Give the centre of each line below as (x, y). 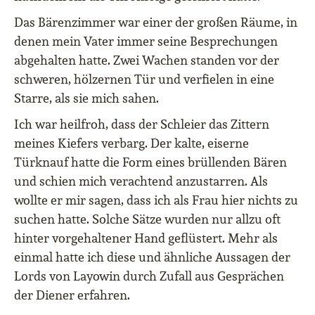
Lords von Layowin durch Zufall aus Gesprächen (149, 276)
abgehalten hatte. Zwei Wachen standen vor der (147, 60)
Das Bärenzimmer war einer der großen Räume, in (156, 22)
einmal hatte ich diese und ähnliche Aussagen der (152, 257)
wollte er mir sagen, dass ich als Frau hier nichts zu (156, 200)
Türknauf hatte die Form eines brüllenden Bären (150, 162)
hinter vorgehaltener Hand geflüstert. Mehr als (146, 238)
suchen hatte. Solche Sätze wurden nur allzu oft (147, 219)
